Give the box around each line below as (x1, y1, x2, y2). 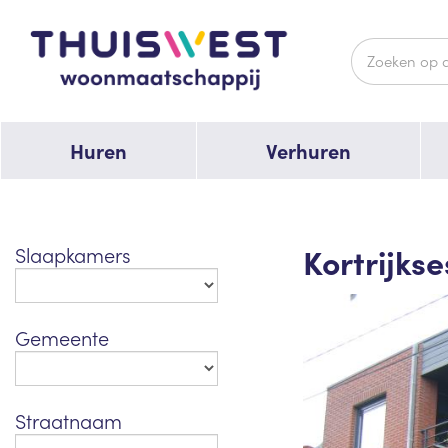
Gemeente (15, 323, 109, 352)
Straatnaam (15, 406, 122, 435)
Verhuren (266, 137, 351, 165)
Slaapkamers (15, 240, 131, 269)
